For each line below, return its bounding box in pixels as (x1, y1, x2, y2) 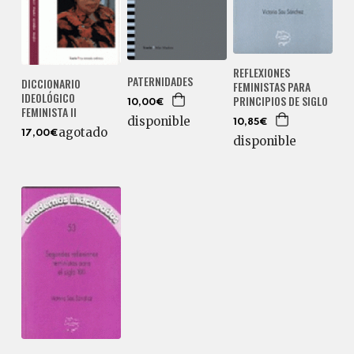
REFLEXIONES (232, 64, 290, 81)
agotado (58, 125, 107, 141)
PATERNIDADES (126, 72, 193, 89)
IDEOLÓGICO (21, 89, 75, 107)
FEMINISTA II (21, 104, 77, 121)
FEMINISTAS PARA (232, 78, 311, 96)
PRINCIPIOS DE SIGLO (232, 92, 328, 110)
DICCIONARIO (21, 75, 81, 92)
